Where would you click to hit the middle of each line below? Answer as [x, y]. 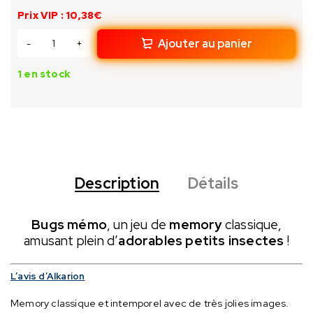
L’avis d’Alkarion [48, 276]
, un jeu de [138, 225]
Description [117, 184]
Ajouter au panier [205, 44]
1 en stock [44, 74]
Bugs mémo [69, 225]
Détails [213, 184]
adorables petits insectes [201, 241]
